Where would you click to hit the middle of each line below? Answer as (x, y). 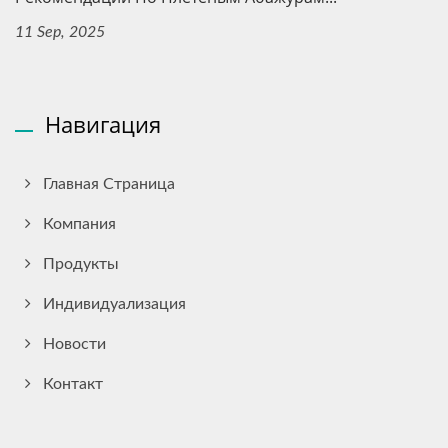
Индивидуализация (114, 304)
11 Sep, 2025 (60, 32)
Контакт (73, 384)
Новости (74, 344)
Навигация (103, 124)
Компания (79, 224)
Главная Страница (109, 184)
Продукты (81, 264)
